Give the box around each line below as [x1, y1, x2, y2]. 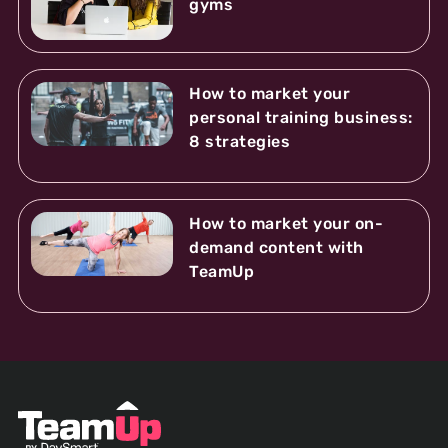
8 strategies [189, 131, 291, 151]
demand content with [189, 237, 364, 257]
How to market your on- [189, 213, 384, 233]
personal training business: [189, 107, 413, 127]
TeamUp [189, 261, 255, 281]
